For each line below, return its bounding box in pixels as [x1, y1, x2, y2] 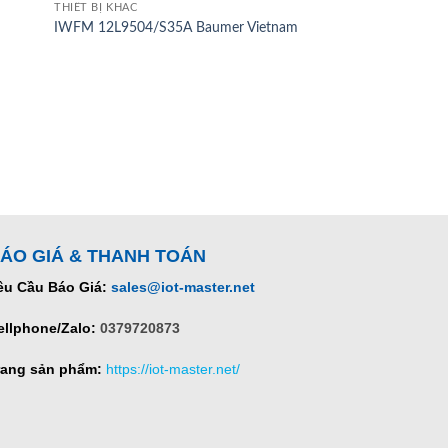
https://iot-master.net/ [106, 360, 241, 377]
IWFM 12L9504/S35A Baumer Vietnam [54, 19, 299, 35]
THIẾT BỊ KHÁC [54, 2, 138, 14]
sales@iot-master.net [111, 279, 256, 296]
